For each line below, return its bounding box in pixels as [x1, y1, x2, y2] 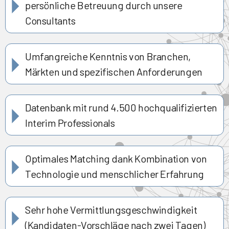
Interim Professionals [25, 116, 115, 129]
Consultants [25, 14, 76, 27]
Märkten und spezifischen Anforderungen [25, 65, 202, 78]
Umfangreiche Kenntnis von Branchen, [25, 50, 191, 62]
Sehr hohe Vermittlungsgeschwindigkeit [25, 203, 197, 216]
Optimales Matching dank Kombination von [25, 152, 207, 165]
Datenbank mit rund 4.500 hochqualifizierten [25, 101, 217, 113]
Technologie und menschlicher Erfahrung [25, 167, 204, 180]
